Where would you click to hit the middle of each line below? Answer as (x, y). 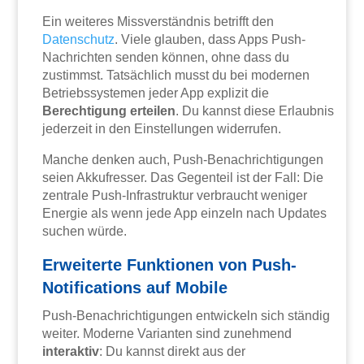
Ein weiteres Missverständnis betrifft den (158, 22)
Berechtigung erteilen (109, 111)
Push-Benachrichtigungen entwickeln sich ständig (186, 316)
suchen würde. (85, 232)
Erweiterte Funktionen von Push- (170, 265)
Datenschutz (79, 40)
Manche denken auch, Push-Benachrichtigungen (183, 160)
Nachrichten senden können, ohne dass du (166, 58)
